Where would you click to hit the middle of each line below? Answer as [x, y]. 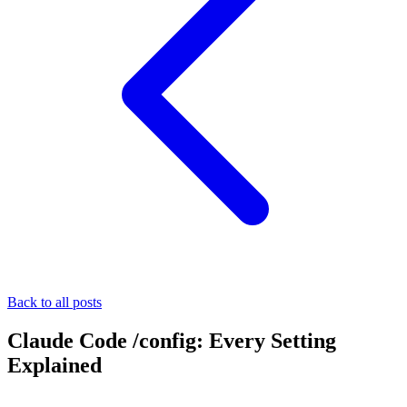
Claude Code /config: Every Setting [172, 340]
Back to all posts [55, 302]
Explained [55, 365]
